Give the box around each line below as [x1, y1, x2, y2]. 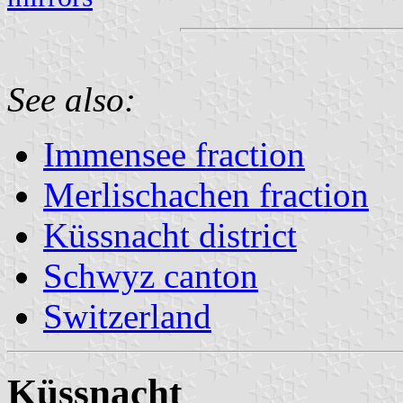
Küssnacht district [43, 215, 297, 255]
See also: [7, 79, 136, 119]
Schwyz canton [43, 255, 258, 295]
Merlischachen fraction [43, 175, 369, 214]
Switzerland [43, 296, 211, 336]
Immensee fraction [43, 134, 305, 174]
